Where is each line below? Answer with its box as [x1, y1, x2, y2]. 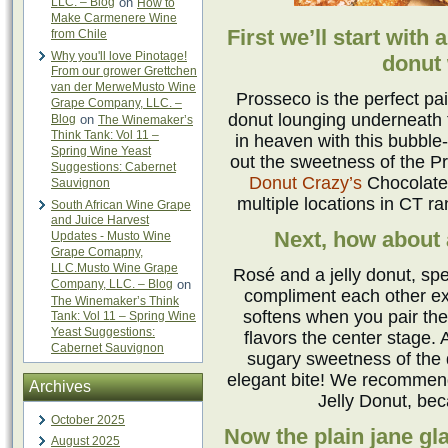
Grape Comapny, [51, 245, 143, 260]
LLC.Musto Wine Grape [51, 261, 178, 276]
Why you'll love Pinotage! [51, 49, 187, 63]
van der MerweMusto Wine [51, 80, 196, 95]
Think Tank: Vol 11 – [51, 128, 159, 143]
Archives [29, 378, 91, 395]
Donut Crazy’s [249, 173, 362, 193]
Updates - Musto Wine [51, 229, 171, 244]
